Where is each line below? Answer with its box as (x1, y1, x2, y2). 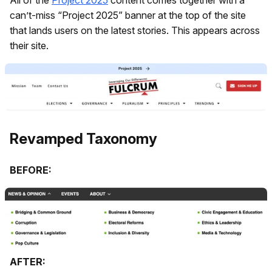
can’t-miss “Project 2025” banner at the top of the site (10, 8, 246, 21)
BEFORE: (10, 163, 52, 176)
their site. (10, 39, 49, 52)
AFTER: (10, 255, 46, 268)
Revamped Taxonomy (10, 130, 157, 148)
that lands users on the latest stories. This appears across (10, 24, 260, 36)
